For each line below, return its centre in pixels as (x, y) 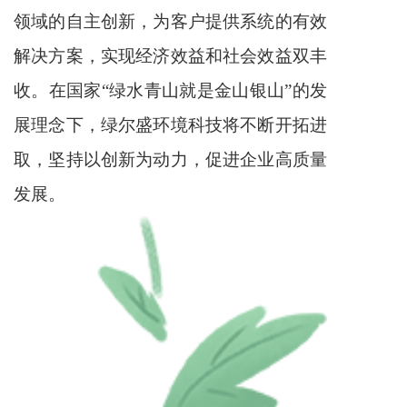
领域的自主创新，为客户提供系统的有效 (170, 21)
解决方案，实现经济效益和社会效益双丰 (170, 55)
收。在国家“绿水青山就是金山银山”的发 (170, 90)
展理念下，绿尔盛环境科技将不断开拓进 (170, 124)
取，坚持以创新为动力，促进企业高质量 (170, 159)
